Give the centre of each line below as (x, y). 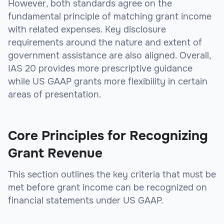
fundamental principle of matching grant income (110, 17)
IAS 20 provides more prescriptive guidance (100, 69)
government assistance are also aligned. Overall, (109, 56)
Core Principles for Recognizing (108, 136)
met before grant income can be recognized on (107, 188)
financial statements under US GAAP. (86, 201)
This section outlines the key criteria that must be (112, 175)
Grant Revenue (55, 153)
